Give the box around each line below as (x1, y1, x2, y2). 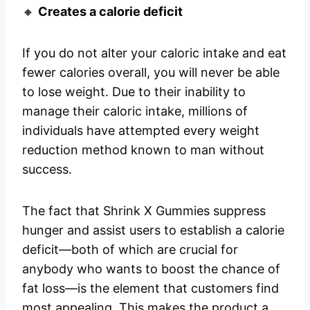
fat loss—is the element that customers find (22, 281, 279, 296)
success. (22, 162, 72, 177)
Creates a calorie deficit (38, 4, 183, 19)
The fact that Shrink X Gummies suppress (22, 203, 266, 219)
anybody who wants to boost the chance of (22, 262, 280, 277)
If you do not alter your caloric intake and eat (22, 46, 286, 61)
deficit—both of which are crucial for (22, 242, 238, 257)
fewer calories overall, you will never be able (22, 65, 280, 80)
